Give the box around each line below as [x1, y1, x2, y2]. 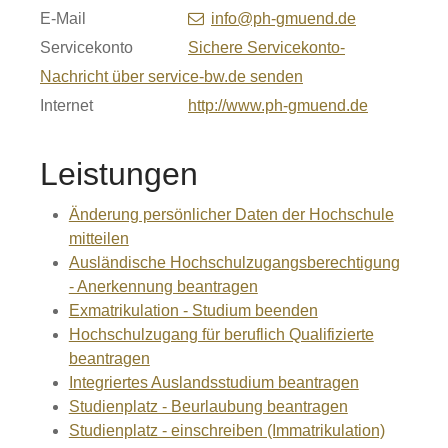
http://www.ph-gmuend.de [188, 97, 368, 115]
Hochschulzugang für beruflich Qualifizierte [68, 326, 374, 344]
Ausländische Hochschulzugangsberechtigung [68, 254, 400, 272]
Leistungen [40, 156, 198, 193]
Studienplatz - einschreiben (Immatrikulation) [68, 422, 385, 440]
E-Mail [40, 10, 86, 28]
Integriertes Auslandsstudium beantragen [68, 374, 359, 392]
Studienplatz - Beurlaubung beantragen [68, 398, 348, 416]
